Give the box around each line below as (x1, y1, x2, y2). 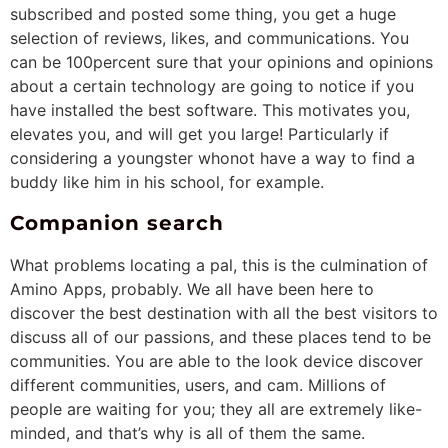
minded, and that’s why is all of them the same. (10, 422, 365, 443)
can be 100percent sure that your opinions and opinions (10, 51, 433, 72)
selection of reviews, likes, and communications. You (10, 27, 409, 48)
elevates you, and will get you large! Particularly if (10, 123, 389, 144)
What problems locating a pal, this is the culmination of (10, 254, 428, 275)
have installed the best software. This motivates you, (10, 99, 410, 120)
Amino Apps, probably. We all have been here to (10, 278, 374, 299)
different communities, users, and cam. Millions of (10, 374, 386, 395)
